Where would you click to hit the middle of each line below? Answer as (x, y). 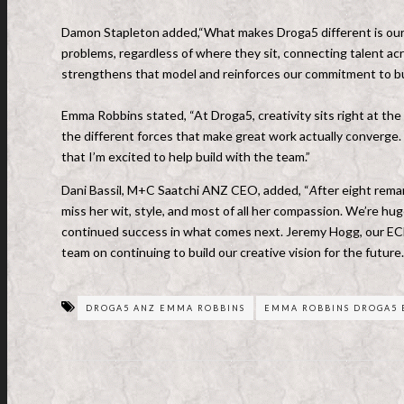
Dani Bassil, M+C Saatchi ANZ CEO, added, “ (185, 190)
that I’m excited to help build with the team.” (186, 156)
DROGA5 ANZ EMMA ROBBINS (165, 308)
